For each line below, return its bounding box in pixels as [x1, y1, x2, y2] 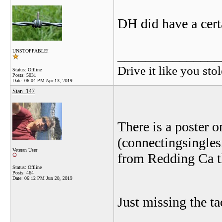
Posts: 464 [12, 170, 34, 175]
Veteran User [12, 147, 37, 153]
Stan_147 [12, 88, 35, 95]
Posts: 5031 [12, 72, 36, 78]
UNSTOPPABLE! [12, 48, 49, 54]
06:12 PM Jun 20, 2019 [24, 175, 72, 181]
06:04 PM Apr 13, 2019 [24, 78, 72, 83]
